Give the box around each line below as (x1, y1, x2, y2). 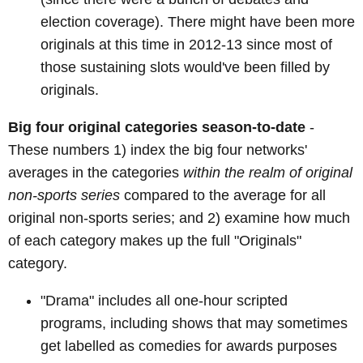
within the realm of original (183, 164, 352, 181)
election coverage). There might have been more (41, 14, 355, 31)
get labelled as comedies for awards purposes (41, 338, 337, 355)
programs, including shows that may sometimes (41, 315, 348, 332)
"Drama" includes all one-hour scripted (41, 293, 288, 310)
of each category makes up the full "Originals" (8, 233, 301, 250)
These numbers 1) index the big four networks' (8, 142, 307, 159)
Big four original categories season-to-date (8, 119, 305, 136)
